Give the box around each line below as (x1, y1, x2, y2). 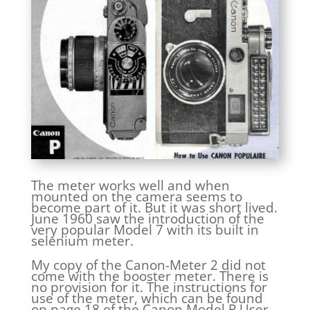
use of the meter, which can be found (30, 289, 263, 308)
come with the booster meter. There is (30, 267, 268, 286)
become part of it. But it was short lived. (30, 199, 277, 217)
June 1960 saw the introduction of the (30, 210, 264, 228)
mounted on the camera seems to (30, 188, 242, 206)
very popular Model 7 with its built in (30, 221, 259, 239)
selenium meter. (30, 232, 134, 250)
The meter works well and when (30, 176, 230, 195)
